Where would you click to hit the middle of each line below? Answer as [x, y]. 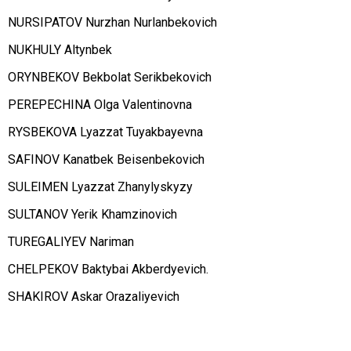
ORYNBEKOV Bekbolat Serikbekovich [110, 78]
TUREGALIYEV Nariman [71, 242]
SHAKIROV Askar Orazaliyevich [94, 297]
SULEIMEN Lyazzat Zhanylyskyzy [100, 187]
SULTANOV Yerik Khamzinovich [92, 215]
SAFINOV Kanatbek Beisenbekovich [106, 160]
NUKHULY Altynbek [60, 50]
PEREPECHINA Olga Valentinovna [100, 105]
